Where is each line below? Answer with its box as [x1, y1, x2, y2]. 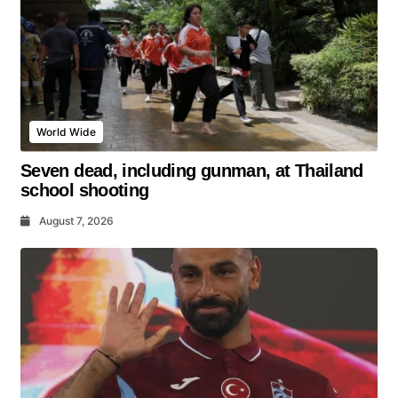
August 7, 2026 [39, 213, 114, 227]
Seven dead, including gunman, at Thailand [20, 160, 363, 180]
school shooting [20, 179, 149, 200]
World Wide [36, 124, 96, 139]
